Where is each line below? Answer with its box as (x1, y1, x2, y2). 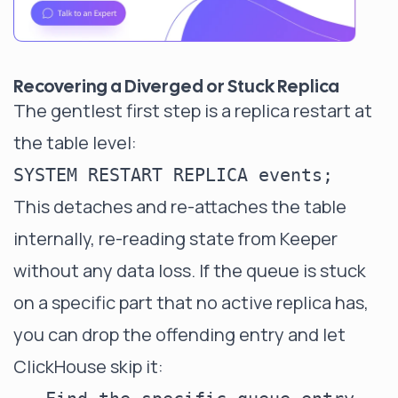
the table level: (13, 130, 137, 155)
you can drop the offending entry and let (13, 322, 346, 346)
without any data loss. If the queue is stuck (13, 258, 366, 283)
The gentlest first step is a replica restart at (13, 98, 372, 123)
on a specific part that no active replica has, (13, 290, 369, 314)
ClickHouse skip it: (13, 354, 163, 378)
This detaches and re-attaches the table (13, 194, 346, 219)
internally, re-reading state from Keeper (13, 226, 338, 251)
